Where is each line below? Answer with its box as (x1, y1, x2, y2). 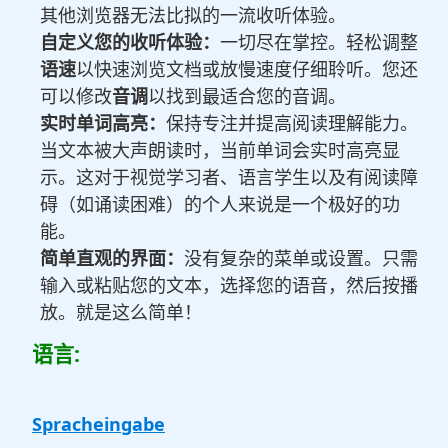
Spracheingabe (32, 412, 165, 437)
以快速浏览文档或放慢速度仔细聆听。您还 (76, 57, 418, 82)
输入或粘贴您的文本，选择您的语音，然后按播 (40, 273, 418, 298)
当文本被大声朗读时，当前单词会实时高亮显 (40, 138, 400, 163)
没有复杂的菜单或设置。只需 (184, 246, 418, 271)
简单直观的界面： (40, 246, 184, 271)
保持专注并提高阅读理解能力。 (166, 111, 418, 136)
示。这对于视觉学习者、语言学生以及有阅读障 (40, 165, 418, 190)
